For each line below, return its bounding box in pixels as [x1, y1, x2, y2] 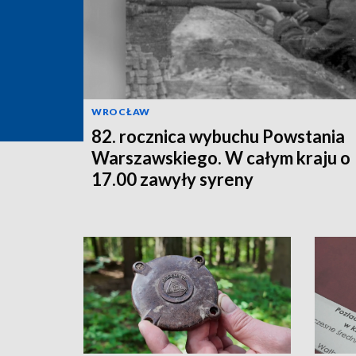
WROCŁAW [91, 105, 150, 118]
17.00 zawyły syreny [91, 168, 253, 190]
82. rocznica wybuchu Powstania [91, 125, 345, 147]
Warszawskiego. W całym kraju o [91, 146, 350, 168]
